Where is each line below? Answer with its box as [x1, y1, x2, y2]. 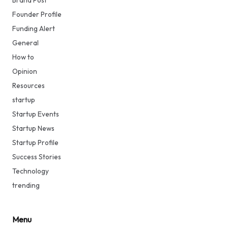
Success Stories [12, 152, 61, 162]
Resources [12, 81, 45, 91]
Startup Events [12, 109, 59, 119]
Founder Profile [12, 10, 62, 19]
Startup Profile [12, 138, 59, 148]
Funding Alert [12, 24, 55, 34]
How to [12, 52, 34, 62]
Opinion [12, 67, 37, 76]
